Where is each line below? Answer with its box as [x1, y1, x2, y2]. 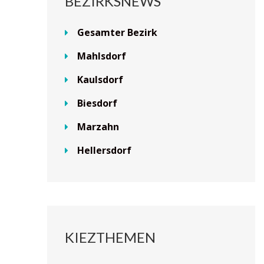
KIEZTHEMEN [65, 229, 156, 246]
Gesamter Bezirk [77, 26, 157, 39]
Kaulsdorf [77, 73, 123, 87]
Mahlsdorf [77, 49, 126, 63]
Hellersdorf [77, 144, 131, 157]
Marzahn [77, 120, 119, 134]
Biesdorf [77, 97, 117, 110]
